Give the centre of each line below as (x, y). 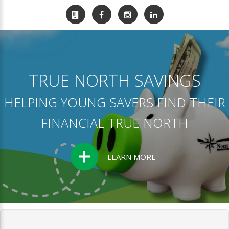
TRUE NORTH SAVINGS (114, 80)
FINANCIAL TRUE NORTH (114, 122)
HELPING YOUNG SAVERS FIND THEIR (114, 102)
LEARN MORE (132, 157)
